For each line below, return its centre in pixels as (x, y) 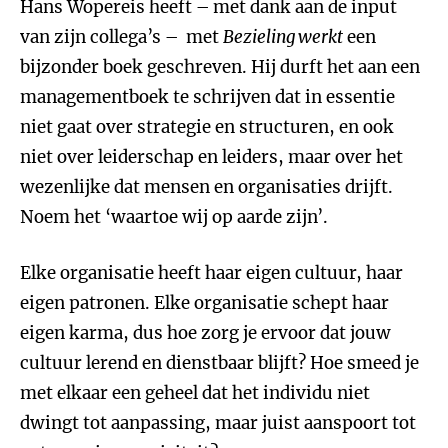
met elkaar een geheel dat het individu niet (195, 393)
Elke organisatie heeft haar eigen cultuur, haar (211, 273)
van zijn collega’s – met (121, 37)
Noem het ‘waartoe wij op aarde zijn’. (174, 217)
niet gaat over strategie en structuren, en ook (207, 127)
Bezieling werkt (283, 37)
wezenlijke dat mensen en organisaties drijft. (206, 187)
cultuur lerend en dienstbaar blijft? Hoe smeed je (219, 363)
